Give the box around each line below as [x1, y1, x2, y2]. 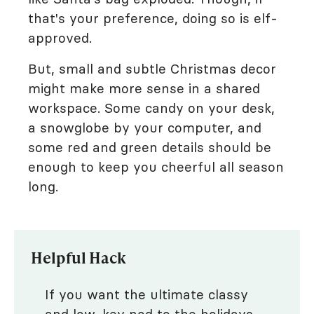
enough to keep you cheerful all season [28, 158, 284, 175]
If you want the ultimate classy [45, 286, 248, 303]
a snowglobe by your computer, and [28, 119, 261, 136]
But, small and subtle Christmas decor [28, 60, 276, 77]
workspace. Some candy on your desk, [28, 100, 275, 116]
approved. [28, 29, 92, 46]
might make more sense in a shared [28, 80, 260, 97]
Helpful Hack [31, 247, 126, 268]
